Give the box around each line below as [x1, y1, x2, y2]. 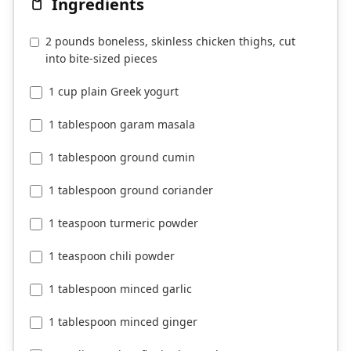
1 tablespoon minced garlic [49, 281, 192, 297]
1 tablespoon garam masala [49, 117, 195, 132]
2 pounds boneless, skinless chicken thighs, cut [45, 34, 295, 49]
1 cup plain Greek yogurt [49, 84, 179, 100]
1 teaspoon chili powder [49, 248, 175, 264]
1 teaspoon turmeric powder [49, 215, 198, 231]
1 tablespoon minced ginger [49, 314, 197, 330]
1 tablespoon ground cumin [49, 150, 195, 165]
